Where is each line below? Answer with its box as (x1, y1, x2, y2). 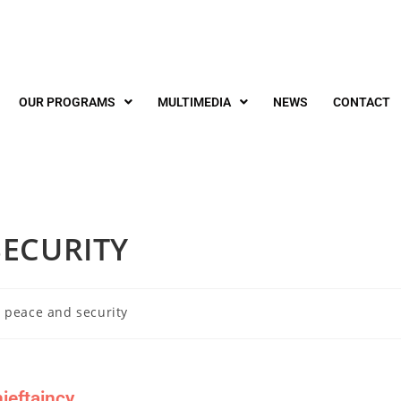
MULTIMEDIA (158, 95, 231, 109)
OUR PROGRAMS (19, 95, 115, 109)
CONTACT (333, 95, 390, 109)
